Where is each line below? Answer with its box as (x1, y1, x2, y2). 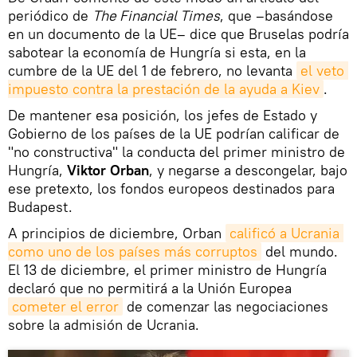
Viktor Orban (67, 160, 149, 179)
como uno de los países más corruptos (8, 241, 257, 261)
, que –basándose (220, 6, 333, 25)
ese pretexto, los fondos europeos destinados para (8, 178, 335, 198)
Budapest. (8, 197, 73, 216)
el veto (300, 61, 344, 80)
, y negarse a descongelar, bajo (149, 160, 347, 179)
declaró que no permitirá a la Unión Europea (8, 278, 292, 297)
